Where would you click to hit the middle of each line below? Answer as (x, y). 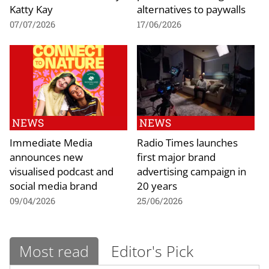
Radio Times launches (187, 142)
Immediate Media (51, 142)
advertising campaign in (192, 171)
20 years (157, 185)
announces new (46, 156)
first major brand (176, 156)
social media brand (53, 185)
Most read (54, 251)
